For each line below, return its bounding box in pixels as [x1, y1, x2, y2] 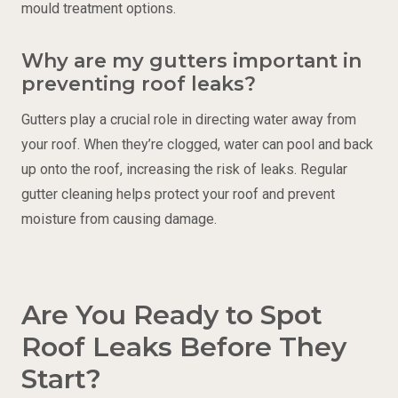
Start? [21, 362, 101, 396]
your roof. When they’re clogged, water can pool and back [21, 136, 373, 154]
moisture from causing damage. [21, 211, 217, 228]
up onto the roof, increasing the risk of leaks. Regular [21, 161, 347, 179]
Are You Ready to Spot [21, 298, 322, 332]
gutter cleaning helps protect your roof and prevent [21, 186, 335, 203]
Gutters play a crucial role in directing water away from [21, 111, 356, 129]
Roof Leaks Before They [21, 330, 346, 364]
